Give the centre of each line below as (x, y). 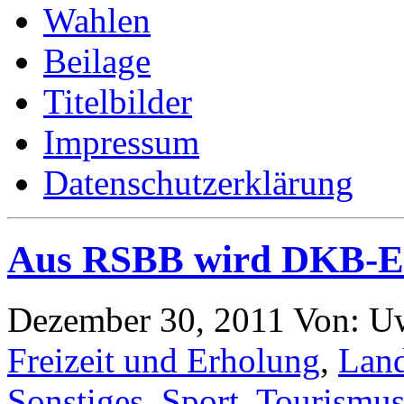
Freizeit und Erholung (164, 360)
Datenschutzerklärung (198, 182)
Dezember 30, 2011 (146, 319)
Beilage (97, 60)
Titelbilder (118, 101)
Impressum (121, 142)
